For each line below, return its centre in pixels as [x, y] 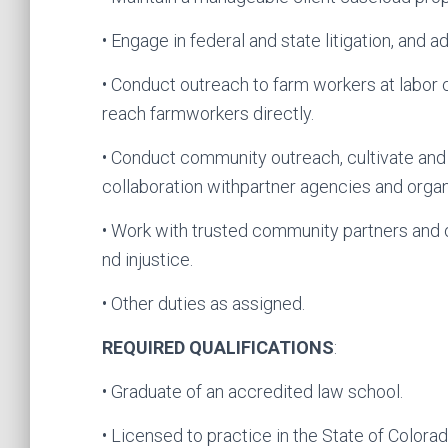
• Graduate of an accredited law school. [252, 391]
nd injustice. [147, 259]
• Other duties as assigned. [203, 303]
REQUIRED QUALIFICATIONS [218, 347]
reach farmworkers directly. [208, 113]
